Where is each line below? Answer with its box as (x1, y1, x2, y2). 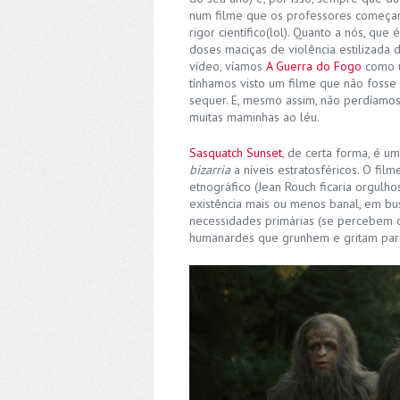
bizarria (189, 161, 230, 178)
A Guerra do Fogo (266, 57, 362, 74)
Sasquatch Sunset (189, 144, 282, 161)
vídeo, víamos (189, 57, 266, 74)
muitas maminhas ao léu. (189, 108, 320, 125)
